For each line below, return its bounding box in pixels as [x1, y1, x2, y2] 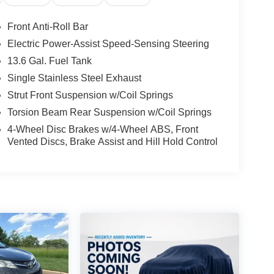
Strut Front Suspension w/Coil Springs [7, 90, 173, 101]
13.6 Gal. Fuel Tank [7, 56, 92, 67]
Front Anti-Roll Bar [7, 21, 88, 32]
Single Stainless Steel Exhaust [7, 73, 141, 84]
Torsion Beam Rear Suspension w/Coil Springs [7, 107, 212, 118]
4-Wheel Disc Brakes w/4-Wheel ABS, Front [7, 124, 198, 135]
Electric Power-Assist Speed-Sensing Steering [7, 39, 209, 50]
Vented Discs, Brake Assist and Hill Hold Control [7, 136, 218, 147]
